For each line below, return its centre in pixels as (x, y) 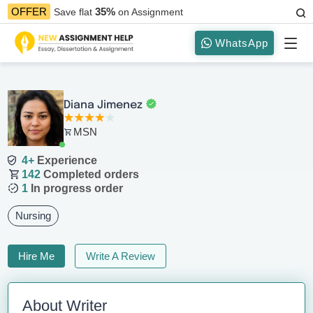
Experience (66, 160)
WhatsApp (240, 43)
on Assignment (151, 12)
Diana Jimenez (103, 105)
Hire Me (37, 256)
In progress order (76, 188)
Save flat (75, 12)
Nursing (34, 216)
